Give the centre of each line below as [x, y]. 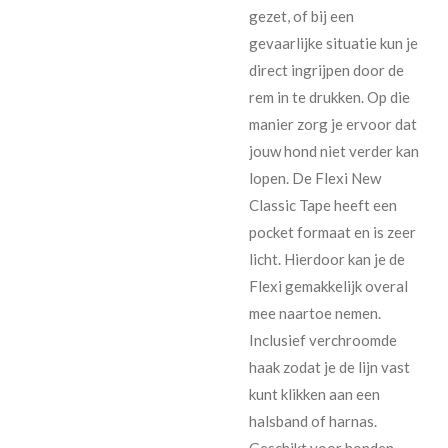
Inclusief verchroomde [323, 339]
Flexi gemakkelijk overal [328, 285]
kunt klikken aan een [314, 393]
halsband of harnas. [313, 420]
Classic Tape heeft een [323, 204]
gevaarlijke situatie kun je [333, 42]
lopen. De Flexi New [315, 177]
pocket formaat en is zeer [332, 231]
